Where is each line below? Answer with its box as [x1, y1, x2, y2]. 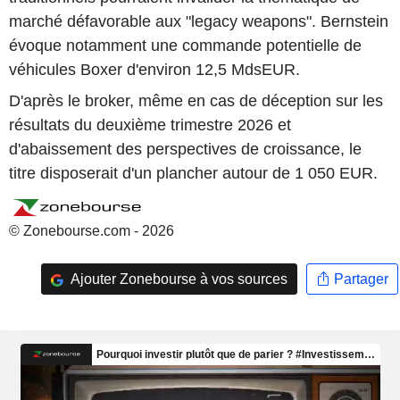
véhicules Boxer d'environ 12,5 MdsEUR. [9, 60, 300, 79]
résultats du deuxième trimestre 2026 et [9, 116, 291, 135]
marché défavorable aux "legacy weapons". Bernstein [9, 12, 388, 30]
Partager [329, 271, 388, 287]
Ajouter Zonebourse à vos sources [67, 271, 287, 287]
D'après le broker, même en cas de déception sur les [9, 92, 383, 111]
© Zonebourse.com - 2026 [9, 223, 174, 239]
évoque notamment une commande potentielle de [9, 36, 362, 54]
